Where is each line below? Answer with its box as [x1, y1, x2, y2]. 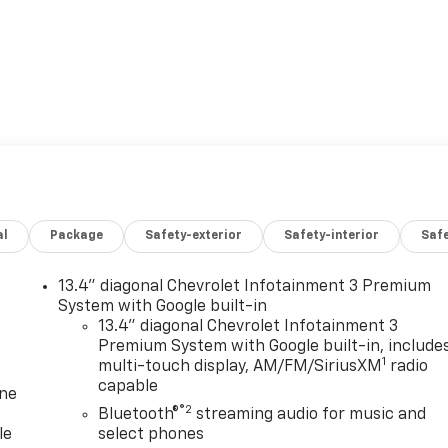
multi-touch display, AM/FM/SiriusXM [98, 358, 383, 375]
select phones [98, 426, 205, 443]
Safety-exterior [145, 229, 243, 242]
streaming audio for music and [192, 406, 427, 423]
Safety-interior [284, 229, 380, 242]
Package [50, 229, 104, 242]
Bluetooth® [98, 406, 180, 423]
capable [98, 378, 159, 395]
